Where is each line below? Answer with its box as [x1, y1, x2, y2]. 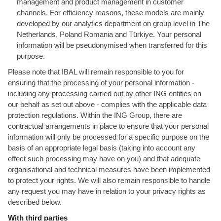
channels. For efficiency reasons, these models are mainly [17, 8, 204, 17]
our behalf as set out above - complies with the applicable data [8, 100, 207, 109]
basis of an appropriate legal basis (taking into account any [8, 144, 195, 152]
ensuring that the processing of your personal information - [8, 78, 194, 87]
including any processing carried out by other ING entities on [8, 89, 201, 98]
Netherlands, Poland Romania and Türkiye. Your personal [17, 30, 201, 38]
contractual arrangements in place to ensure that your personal [8, 122, 209, 130]
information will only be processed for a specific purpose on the [8, 133, 209, 141]
